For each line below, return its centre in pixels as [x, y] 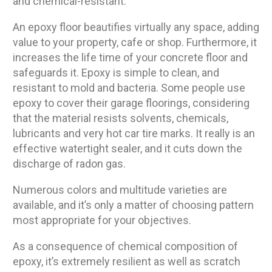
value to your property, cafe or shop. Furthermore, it [135, 42]
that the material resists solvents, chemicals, [121, 118]
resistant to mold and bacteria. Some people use [129, 88]
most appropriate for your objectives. [102, 220]
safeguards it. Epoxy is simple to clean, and [116, 73]
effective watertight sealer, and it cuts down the [127, 149]
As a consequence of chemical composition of [125, 246]
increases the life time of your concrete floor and [130, 58]
